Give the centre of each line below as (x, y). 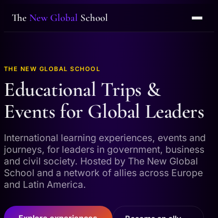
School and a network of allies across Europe (103, 173)
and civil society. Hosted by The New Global (101, 161)
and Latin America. (45, 185)
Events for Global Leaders (104, 112)
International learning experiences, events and (105, 138)
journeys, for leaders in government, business (104, 150)
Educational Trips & (82, 90)
